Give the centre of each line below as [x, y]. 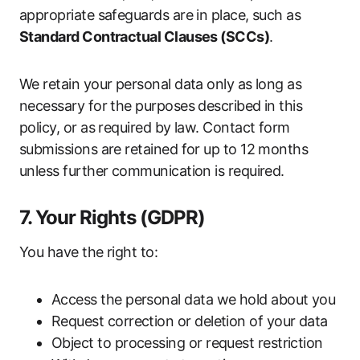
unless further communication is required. [152, 171]
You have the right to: [89, 252]
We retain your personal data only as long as [161, 84]
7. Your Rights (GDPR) [112, 217]
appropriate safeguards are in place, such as [160, 15]
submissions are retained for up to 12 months [164, 149]
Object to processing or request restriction [187, 343]
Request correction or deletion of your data [190, 321]
